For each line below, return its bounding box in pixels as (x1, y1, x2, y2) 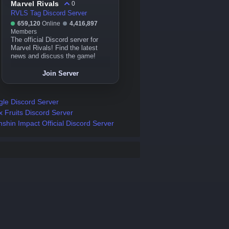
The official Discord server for (11, 36, 98, 43)
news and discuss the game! (11, 53, 96, 60)
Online (40, 20, 62, 27)
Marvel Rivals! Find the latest (11, 44, 98, 52)
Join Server (42, 70, 79, 77)
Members (11, 28, 37, 35)
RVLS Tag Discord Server (11, 10, 87, 17)
